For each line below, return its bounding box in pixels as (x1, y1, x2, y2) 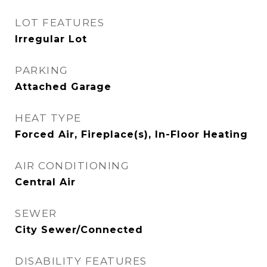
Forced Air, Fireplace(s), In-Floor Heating (15, 129, 248, 140)
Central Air (15, 176, 76, 188)
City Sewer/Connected (15, 224, 143, 235)
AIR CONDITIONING (15, 160, 129, 172)
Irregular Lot (15, 33, 87, 45)
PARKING (15, 64, 69, 76)
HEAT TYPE (15, 112, 82, 124)
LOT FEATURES (15, 17, 104, 29)
